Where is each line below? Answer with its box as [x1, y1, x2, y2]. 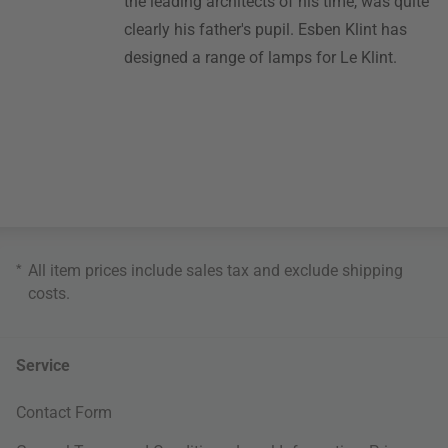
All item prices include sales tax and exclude [28, 260, 342, 280]
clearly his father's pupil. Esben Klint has [124, 19, 408, 39]
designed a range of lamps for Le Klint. [124, 47, 398, 67]
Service [16, 355, 70, 375]
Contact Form [16, 402, 112, 422]
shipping [342, 260, 403, 280]
